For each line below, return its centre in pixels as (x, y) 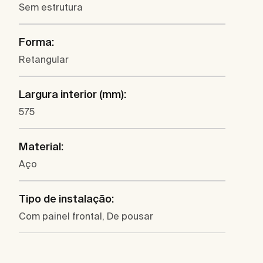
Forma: (36, 42)
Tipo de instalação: (66, 199)
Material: (41, 147)
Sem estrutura (51, 7)
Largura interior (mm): (73, 95)
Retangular (44, 60)
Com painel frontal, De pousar (86, 216)
